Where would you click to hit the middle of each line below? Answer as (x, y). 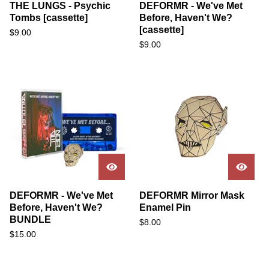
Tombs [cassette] (49, 18)
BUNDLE (30, 219)
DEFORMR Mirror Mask (192, 195)
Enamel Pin (165, 207)
